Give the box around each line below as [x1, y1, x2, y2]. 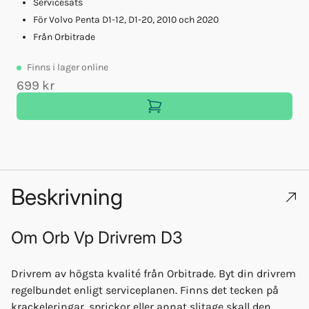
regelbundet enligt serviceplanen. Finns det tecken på [11, 283, 279, 297]
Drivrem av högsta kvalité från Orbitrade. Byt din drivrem [11, 266, 296, 280]
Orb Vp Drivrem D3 [42, 227, 183, 248]
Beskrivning [11, 183, 123, 210]
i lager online [52, 61, 108, 73]
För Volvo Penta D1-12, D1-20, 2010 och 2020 [33, 13, 219, 26]
